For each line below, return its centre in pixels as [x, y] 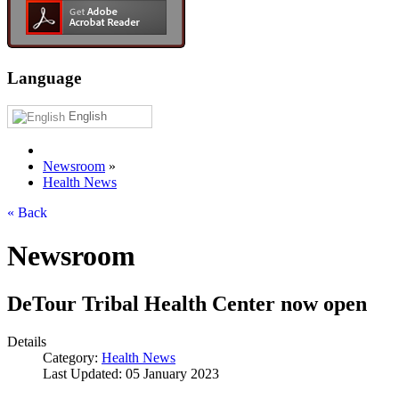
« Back [27, 212]
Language [44, 78]
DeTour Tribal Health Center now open [187, 303]
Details [27, 341]
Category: [72, 357]
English [86, 116]
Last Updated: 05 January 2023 [131, 373]
